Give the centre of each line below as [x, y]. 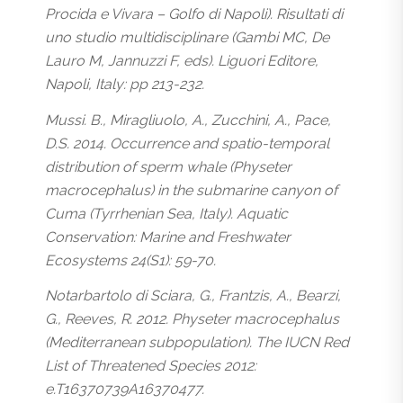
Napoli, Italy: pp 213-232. [125, 85]
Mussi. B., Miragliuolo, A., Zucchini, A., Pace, [188, 120]
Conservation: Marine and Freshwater [168, 237]
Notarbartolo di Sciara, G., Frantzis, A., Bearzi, [193, 296]
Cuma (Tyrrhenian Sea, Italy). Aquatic [166, 213]
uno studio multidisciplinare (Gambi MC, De [187, 38]
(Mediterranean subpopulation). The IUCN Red [197, 343]
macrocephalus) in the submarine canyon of [191, 190]
